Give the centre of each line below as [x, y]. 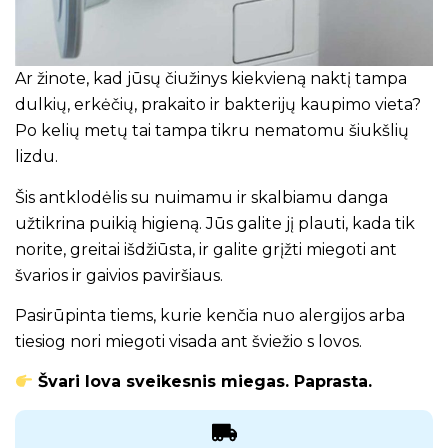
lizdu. [36, 157]
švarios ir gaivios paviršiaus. [119, 275]
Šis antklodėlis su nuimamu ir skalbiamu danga [201, 197]
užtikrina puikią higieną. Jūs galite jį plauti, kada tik [215, 223]
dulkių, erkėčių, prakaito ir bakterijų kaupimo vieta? [218, 105]
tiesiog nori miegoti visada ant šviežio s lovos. [188, 342]
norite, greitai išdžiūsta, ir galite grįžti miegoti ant [206, 249]
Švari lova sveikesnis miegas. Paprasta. [203, 382]
